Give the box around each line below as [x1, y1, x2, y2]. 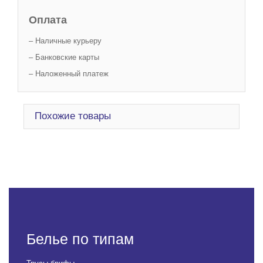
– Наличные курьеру [29, 36, 102, 45]
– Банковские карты [29, 53, 99, 62]
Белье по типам [26, 231, 134, 247]
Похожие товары [35, 110, 111, 122]
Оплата [29, 14, 67, 26]
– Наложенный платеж [29, 69, 109, 78]
